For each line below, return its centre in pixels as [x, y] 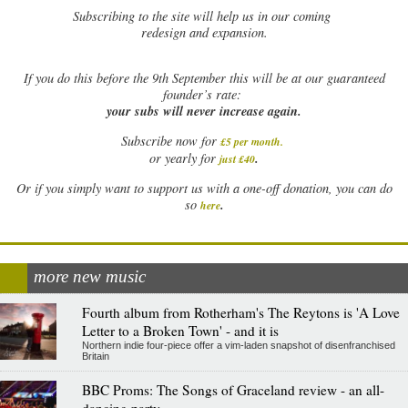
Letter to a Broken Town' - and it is [180, 330]
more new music [90, 276]
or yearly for [184, 158]
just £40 [237, 158]
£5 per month [250, 141]
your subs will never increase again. [204, 111]
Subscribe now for [168, 140]
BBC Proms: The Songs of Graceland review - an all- [233, 389]
